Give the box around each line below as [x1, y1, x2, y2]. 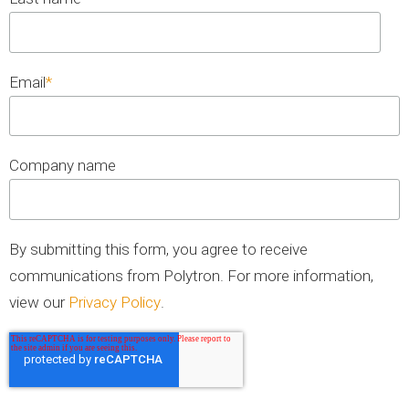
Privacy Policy [68, 292, 161, 311]
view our [9, 292, 68, 311]
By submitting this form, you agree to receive [9, 239, 308, 258]
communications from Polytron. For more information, [9, 266, 373, 285]
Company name [9, 156, 116, 174]
